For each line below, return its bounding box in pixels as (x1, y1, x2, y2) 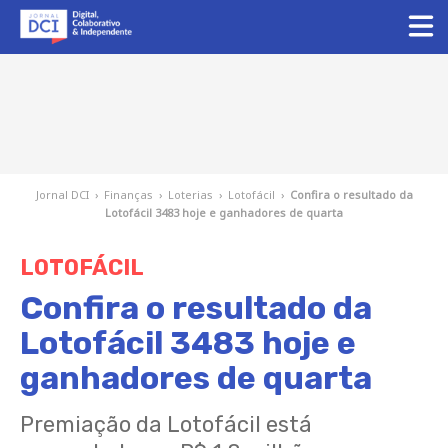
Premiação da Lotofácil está (20, 411, 312, 438)
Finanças (103, 187, 153, 202)
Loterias (167, 187, 213, 202)
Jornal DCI (35, 187, 89, 202)
